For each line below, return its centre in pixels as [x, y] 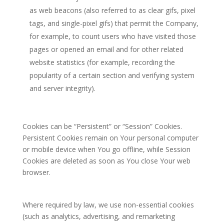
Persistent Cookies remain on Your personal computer [110, 138]
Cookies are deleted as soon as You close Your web [106, 161]
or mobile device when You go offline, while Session [106, 149]
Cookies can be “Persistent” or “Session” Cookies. [102, 126]
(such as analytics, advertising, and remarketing [98, 216]
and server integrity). [62, 88]
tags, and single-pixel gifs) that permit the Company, [114, 23]
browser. [36, 172]
